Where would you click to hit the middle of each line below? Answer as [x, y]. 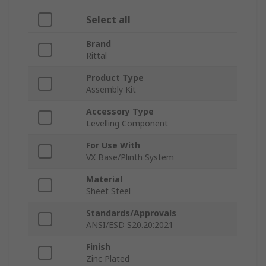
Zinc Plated [108, 259]
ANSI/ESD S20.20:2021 [130, 225]
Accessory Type [120, 112]
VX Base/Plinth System [130, 157]
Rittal [96, 56]
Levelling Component [127, 123]
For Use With [113, 145]
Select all [108, 20]
